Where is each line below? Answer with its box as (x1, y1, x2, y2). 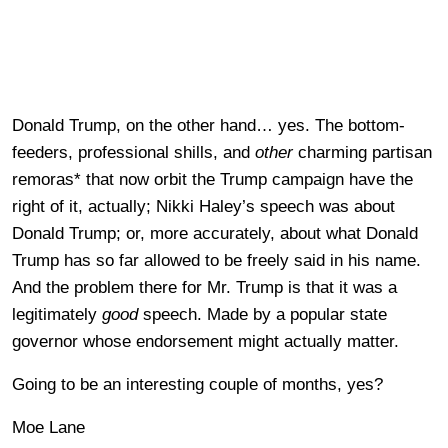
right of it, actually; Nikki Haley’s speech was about (12, 197, 395, 216)
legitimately (12, 305, 102, 324)
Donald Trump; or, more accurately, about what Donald (12, 224, 418, 243)
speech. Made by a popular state (138, 305, 387, 324)
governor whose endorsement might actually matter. (12, 332, 399, 351)
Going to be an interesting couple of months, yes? (12, 375, 383, 394)
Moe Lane (12, 418, 85, 437)
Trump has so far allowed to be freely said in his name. (12, 251, 421, 270)
